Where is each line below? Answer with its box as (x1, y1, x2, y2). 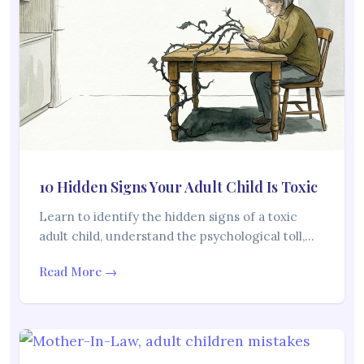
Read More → (39, 263, 117, 280)
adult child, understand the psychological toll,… (39, 228, 314, 245)
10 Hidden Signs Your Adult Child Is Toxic (39, 177, 318, 197)
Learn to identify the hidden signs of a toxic (39, 209, 297, 225)
